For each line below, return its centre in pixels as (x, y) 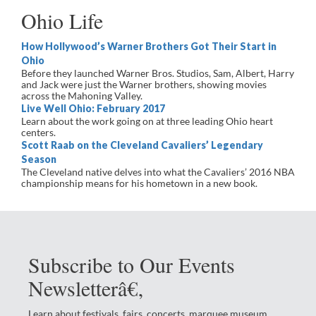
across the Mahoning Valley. (82, 96)
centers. (38, 132)
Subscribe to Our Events (132, 265)
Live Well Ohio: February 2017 (93, 108)
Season (39, 159)
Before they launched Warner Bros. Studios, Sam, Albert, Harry (158, 73)
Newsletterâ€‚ (86, 288)
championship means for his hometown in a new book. (139, 183)
